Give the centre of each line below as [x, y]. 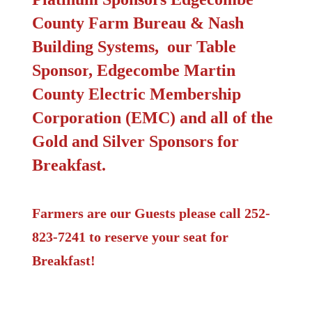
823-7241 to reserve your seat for [130, 237]
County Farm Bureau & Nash [138, 23]
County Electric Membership [136, 94]
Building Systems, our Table [134, 47]
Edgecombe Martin [166, 71]
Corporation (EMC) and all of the [153, 118]
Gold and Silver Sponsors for [135, 142]
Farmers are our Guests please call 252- [151, 213]
